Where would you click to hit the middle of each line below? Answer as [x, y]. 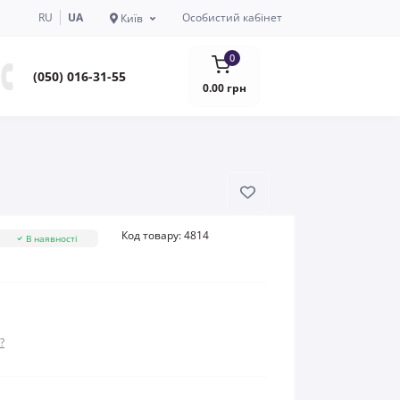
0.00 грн [224, 88]
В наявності [51, 239]
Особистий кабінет [232, 17]
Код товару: [152, 236]
